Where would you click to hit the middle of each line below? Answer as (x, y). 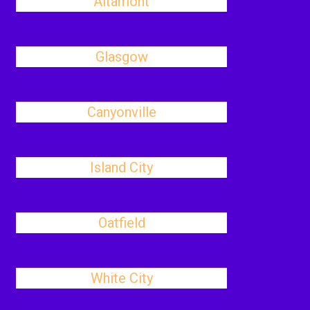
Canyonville (121, 112)
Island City (122, 167)
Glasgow (121, 57)
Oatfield (121, 223)
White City (121, 278)
